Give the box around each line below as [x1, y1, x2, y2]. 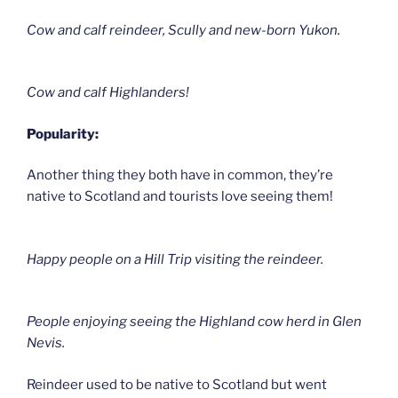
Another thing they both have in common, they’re [27, 167, 333, 184]
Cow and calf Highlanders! [27, 84, 189, 101]
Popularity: [27, 125, 99, 142]
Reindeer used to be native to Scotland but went [27, 376, 327, 393]
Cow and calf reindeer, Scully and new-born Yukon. [27, 21, 340, 38]
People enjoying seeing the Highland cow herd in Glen [27, 314, 362, 330]
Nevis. [27, 335, 65, 352]
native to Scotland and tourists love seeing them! [27, 188, 333, 205]
